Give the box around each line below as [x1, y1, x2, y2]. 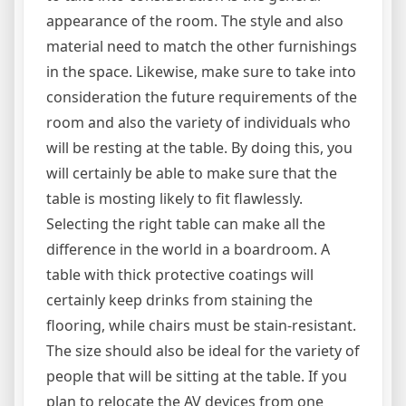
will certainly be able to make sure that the [46, 162, 337, 183]
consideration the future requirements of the [46, 86, 357, 107]
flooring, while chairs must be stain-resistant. [46, 314, 356, 335]
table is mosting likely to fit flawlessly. [46, 188, 303, 208]
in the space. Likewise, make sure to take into [46, 61, 356, 82]
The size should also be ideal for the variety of [46, 340, 360, 361]
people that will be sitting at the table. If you [46, 365, 347, 386]
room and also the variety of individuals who [46, 111, 351, 132]
